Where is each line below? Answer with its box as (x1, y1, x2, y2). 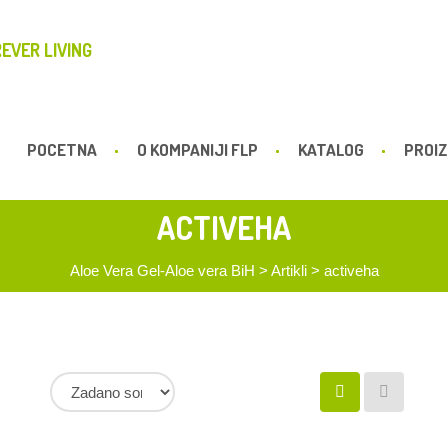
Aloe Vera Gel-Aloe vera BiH (69, 262, 255, 279)
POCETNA (27, 139, 97, 160)
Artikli (270, 262, 307, 279)
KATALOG (298, 139, 364, 160)
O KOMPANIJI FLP (137, 139, 258, 160)
